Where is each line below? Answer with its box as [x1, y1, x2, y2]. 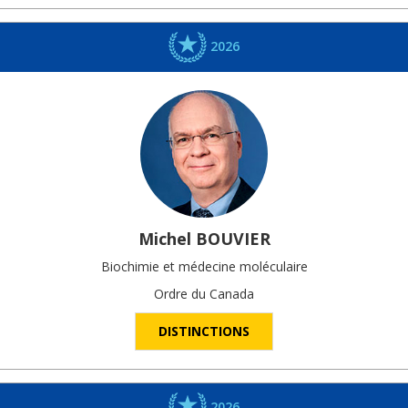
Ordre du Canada [154, 284, 254, 302]
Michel [138, 227, 191, 250]
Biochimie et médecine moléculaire [100, 257, 308, 275]
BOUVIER [195, 227, 270, 250]
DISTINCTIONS [158, 321, 250, 340]
